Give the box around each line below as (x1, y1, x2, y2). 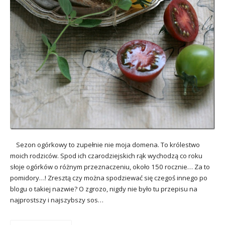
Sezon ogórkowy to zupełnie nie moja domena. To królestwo (10, 140, 200, 150)
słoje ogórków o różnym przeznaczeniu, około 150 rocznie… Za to (10, 162, 210, 172)
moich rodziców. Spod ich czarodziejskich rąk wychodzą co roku (10, 151, 202, 161)
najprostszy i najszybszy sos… (10, 195, 103, 205)
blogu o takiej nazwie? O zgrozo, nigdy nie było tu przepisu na (10, 184, 197, 194)
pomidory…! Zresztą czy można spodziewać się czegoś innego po (10, 173, 207, 183)
